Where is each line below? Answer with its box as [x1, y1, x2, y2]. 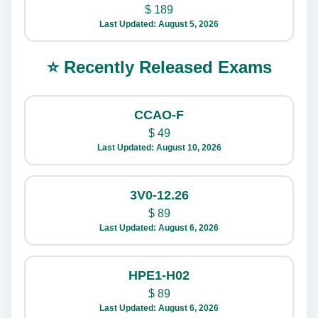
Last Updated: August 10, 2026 [97, 143, 221, 153]
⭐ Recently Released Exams [46, 57, 272, 77]
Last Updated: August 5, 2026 [99, 19, 219, 29]
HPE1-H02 [128, 268, 190, 283]
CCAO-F [134, 108, 184, 122]
